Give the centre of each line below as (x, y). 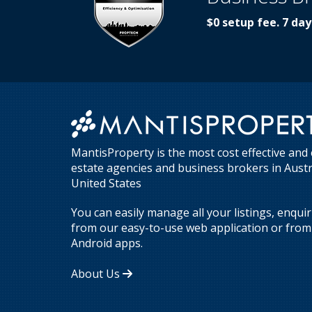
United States (106, 184)
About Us (97, 274)
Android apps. (107, 243)
